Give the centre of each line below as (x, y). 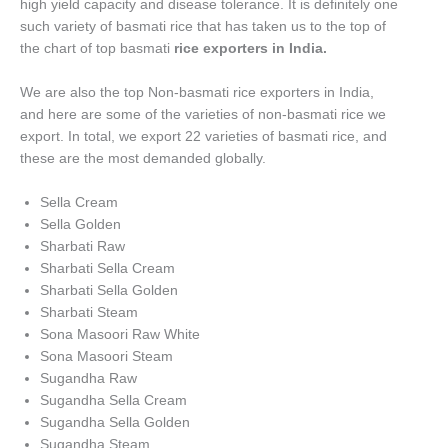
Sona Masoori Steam (106, 356)
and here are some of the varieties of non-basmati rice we (203, 114)
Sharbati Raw (82, 246)
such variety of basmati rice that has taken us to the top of (203, 27)
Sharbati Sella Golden (109, 290)
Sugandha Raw (88, 378)
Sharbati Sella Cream (107, 268)
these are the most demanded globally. (143, 158)
